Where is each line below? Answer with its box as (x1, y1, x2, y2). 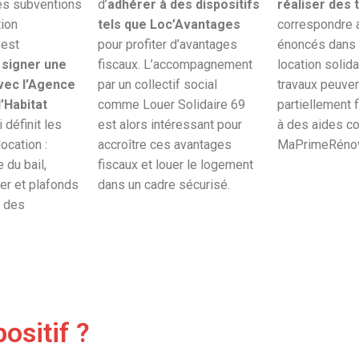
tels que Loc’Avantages (98, 17, 240, 33)
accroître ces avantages (98, 137, 232, 153)
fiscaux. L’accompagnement (98, 57, 252, 73)
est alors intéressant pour (98, 117, 242, 133)
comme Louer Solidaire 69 (98, 97, 245, 113)
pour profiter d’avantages (98, 37, 237, 53)
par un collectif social (98, 77, 217, 93)
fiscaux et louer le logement (98, 157, 253, 173)
